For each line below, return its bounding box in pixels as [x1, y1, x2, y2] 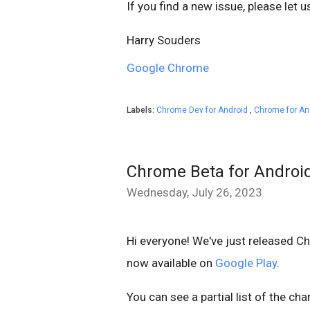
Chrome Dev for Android [156, 104, 250, 115]
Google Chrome [127, 60, 209, 75]
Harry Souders [127, 33, 201, 47]
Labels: [127, 104, 156, 115]
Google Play [215, 255, 277, 270]
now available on [127, 255, 215, 270]
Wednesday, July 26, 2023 [127, 185, 262, 199]
